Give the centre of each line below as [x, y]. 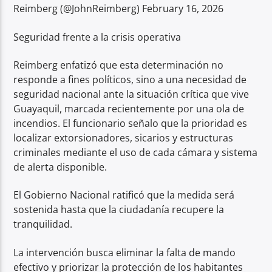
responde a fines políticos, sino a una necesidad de [130, 80]
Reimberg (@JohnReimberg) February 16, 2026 [119, 9]
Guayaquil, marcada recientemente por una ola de [129, 109]
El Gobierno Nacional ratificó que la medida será [124, 195]
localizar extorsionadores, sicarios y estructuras [124, 138]
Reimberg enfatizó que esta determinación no [119, 65]
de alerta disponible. [60, 167]
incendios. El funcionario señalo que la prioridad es [131, 124]
